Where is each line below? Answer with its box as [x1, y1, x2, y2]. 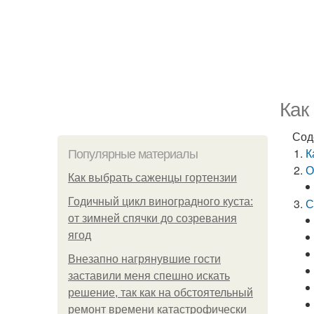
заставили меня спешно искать [68, 270, 230, 282]
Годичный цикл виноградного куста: [68, 196, 253, 207]
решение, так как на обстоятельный [68, 287, 253, 299]
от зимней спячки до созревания [68, 212, 237, 224]
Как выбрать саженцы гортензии [68, 172, 237, 184]
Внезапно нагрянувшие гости [68, 253, 221, 265]
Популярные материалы [68, 147, 198, 161]
